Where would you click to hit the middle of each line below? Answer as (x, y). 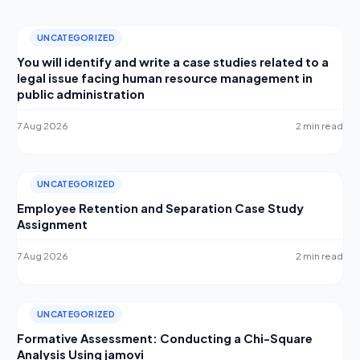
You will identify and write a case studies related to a (173, 62)
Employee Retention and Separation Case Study (160, 209)
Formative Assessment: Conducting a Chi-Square (165, 339)
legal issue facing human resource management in (165, 78)
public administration (81, 94)
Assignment (52, 225)
